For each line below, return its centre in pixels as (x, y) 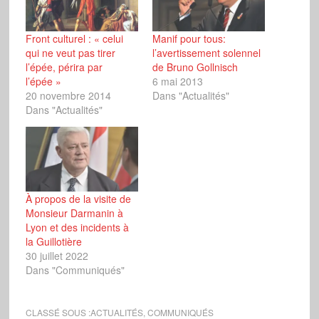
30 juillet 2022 (57, 255)
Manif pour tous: (189, 39)
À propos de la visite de (78, 198)
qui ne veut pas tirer (70, 53)
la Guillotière (53, 241)
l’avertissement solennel (206, 53)
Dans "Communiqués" (75, 270)
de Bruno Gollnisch (195, 67)
